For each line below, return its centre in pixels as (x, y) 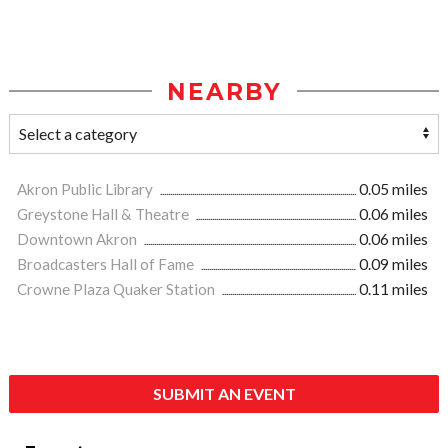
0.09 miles (393, 263)
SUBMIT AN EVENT (224, 393)
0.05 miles (393, 188)
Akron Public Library (86, 188)
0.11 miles (393, 288)
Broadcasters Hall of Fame (107, 263)
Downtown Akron (78, 238)
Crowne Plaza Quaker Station (117, 288)
